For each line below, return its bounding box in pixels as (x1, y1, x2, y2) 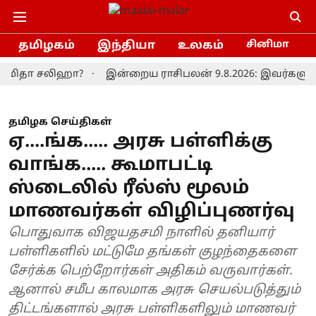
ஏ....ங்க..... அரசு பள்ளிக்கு (8, 130, 273, 154)
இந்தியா (97, 38, 155, 53)
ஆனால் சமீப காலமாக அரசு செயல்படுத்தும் (8, 282, 300, 298)
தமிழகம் (18, 38, 75, 53)
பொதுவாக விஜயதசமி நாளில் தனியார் (8, 225, 275, 241)
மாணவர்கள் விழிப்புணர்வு (8, 200, 295, 224)
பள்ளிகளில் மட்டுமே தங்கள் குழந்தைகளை (8, 244, 296, 260)
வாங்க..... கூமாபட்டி (8, 154, 213, 177)
